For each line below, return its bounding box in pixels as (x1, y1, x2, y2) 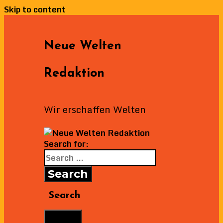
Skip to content (4, 2, 66, 16)
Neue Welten (44, 40, 121, 52)
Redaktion (44, 67, 105, 80)
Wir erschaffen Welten (44, 101, 146, 117)
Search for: (44, 137, 89, 151)
